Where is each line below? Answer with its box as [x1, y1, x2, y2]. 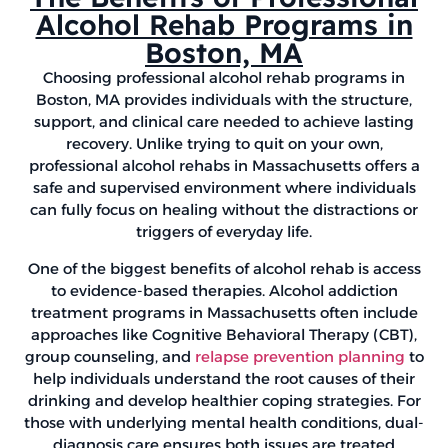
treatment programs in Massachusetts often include [30, 302, 418, 322]
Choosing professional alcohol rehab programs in [43, 68, 405, 88]
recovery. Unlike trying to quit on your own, [65, 134, 383, 154]
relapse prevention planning [194, 346, 405, 366]
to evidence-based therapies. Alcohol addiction [50, 280, 398, 300]
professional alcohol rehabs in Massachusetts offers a [28, 156, 420, 176]
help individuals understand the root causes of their [33, 368, 415, 388]
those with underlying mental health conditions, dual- [24, 412, 424, 432]
